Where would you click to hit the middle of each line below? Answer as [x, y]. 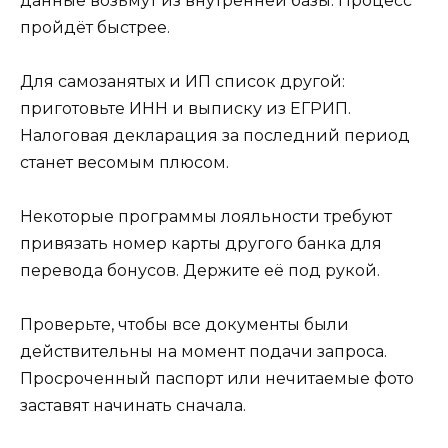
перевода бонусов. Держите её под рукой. [200, 271]
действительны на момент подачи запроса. [203, 352]
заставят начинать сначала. [133, 406]
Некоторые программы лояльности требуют [206, 217]
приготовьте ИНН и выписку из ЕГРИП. [185, 109]
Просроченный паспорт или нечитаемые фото [217, 379]
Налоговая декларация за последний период [215, 136]
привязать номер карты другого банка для [201, 244]
